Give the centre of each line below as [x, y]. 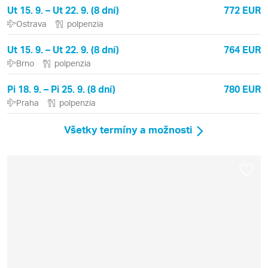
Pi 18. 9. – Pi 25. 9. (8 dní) [61, 89]
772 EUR [242, 10]
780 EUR [242, 89]
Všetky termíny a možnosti [128, 130]
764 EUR [242, 50]
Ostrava [31, 24]
